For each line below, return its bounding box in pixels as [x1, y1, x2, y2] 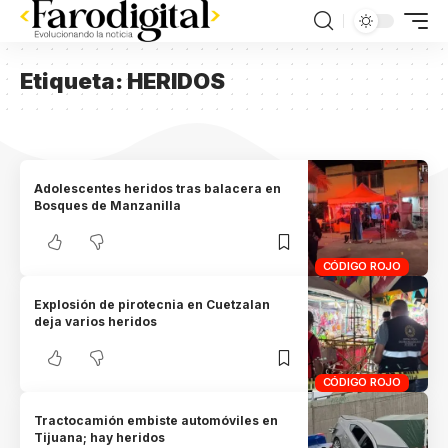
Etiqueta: [20, 68, 127, 94]
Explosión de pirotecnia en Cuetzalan [34, 297, 271, 313]
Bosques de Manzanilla [34, 198, 182, 214]
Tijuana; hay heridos [34, 429, 166, 445]
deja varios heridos [34, 314, 158, 330]
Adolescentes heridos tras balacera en [34, 181, 282, 197]
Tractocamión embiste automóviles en [34, 412, 279, 428]
